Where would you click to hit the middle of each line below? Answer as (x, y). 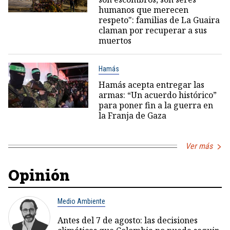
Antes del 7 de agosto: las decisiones (128, 221)
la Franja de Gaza (132, 116)
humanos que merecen (143, 10)
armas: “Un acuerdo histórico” (157, 95)
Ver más (199, 146)
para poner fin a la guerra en (156, 106)
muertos (115, 41)
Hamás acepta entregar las (151, 85)
